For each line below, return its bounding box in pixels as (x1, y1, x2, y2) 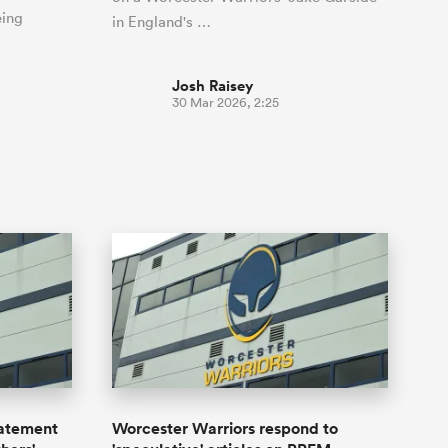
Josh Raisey (172, 74, 253, 96)
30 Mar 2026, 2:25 (172, 93, 279, 111)
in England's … (112, 11, 211, 31)
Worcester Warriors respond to (112, 418, 338, 439)
